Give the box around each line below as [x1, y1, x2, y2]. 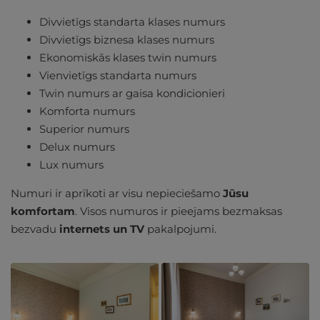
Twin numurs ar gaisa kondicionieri [39, 86, 228, 100]
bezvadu [11, 221, 56, 236]
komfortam [11, 204, 75, 218]
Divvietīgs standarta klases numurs [39, 14, 228, 29]
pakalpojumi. [144, 221, 216, 236]
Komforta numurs [39, 104, 138, 118]
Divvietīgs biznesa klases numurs [39, 32, 217, 46]
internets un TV [56, 221, 144, 236]
